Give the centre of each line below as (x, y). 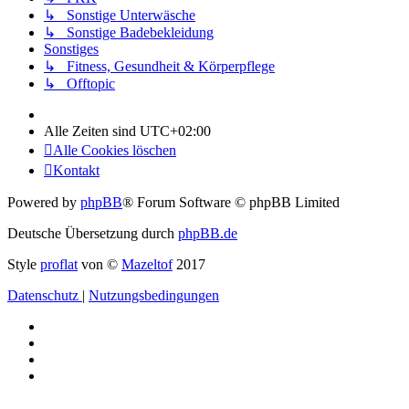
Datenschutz (43, 296)
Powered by (44, 203)
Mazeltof (147, 265)
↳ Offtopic (79, 84)
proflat (59, 265)
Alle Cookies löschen (115, 151)
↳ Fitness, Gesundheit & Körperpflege (159, 67)
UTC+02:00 (175, 131)
